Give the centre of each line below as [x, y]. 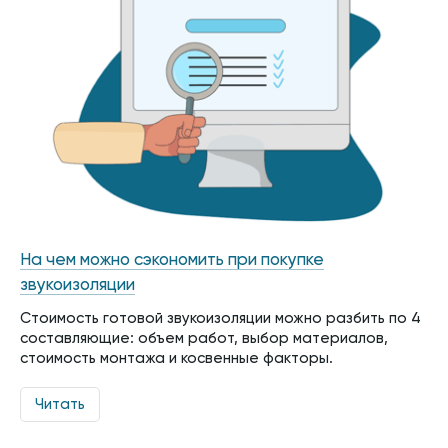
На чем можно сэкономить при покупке [172, 261]
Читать [60, 405]
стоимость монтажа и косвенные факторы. [176, 359]
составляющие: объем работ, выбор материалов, [204, 339]
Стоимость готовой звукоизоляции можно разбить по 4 [220, 319]
